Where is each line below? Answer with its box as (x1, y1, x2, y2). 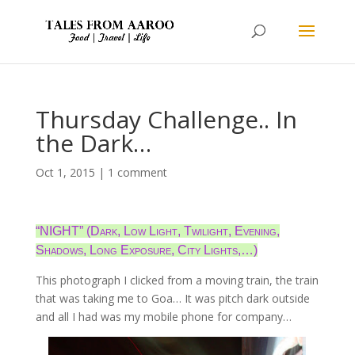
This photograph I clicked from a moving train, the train (35, 273, 319, 288)
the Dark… (35, 127, 151, 159)
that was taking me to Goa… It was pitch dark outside (35, 291, 310, 306)
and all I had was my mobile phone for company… (35, 309, 292, 324)
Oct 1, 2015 (35, 165, 95, 180)
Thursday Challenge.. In (35, 103, 297, 136)
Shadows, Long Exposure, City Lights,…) (35, 243, 258, 257)
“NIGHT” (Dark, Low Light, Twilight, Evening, (35, 224, 280, 238)
